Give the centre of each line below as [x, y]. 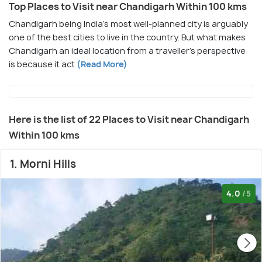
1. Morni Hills [43, 164]
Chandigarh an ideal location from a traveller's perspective [127, 51]
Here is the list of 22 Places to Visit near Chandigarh [129, 119]
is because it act [42, 64]
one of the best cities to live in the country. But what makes [127, 37]
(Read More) [101, 64]
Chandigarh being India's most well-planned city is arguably [128, 24]
